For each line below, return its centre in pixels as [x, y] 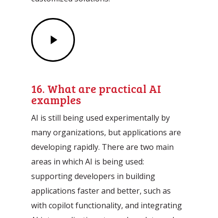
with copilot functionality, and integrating [107, 206]
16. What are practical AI [96, 88]
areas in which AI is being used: [88, 162]
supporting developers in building [93, 176]
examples [56, 99]
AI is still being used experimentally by [101, 118]
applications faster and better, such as [101, 191]
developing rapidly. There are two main [103, 147]
